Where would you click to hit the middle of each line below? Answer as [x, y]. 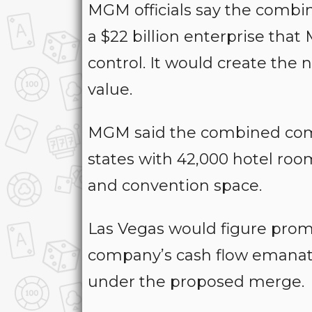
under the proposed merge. [196, 282]
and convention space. [175, 186]
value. [110, 89]
